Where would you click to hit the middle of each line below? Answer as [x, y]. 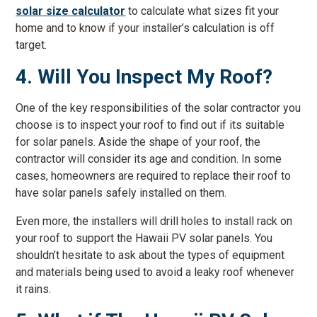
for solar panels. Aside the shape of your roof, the [138, 142]
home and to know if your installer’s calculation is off [145, 28]
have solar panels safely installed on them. [121, 193]
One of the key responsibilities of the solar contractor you [158, 108]
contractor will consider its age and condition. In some [149, 159]
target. [31, 45]
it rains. [34, 289]
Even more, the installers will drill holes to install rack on [154, 221]
